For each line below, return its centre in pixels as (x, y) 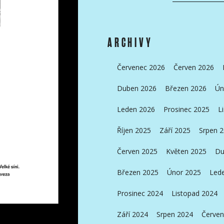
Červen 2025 (137, 151)
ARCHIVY (130, 42)
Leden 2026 (136, 109)
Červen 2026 (193, 67)
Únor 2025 (184, 172)
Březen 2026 (185, 88)
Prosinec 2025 (186, 109)
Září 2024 (132, 214)
